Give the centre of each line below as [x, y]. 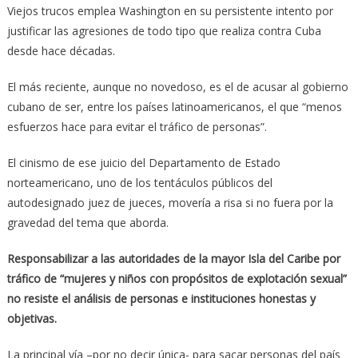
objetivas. [32, 318]
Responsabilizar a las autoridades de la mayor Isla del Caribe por [173, 258]
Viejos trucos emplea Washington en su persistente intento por [170, 10]
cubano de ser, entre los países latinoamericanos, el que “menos [174, 106]
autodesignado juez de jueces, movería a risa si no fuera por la [170, 202]
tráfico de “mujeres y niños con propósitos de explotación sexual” [177, 278]
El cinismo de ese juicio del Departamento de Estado [143, 162]
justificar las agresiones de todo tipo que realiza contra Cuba [164, 30]
